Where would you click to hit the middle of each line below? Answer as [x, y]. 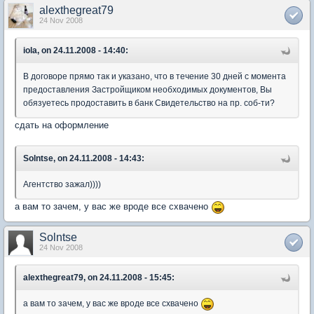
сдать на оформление [62, 125]
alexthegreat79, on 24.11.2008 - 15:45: [99, 277]
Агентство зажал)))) [62, 185]
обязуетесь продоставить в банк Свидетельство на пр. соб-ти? [149, 103]
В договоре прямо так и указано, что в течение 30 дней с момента [155, 77]
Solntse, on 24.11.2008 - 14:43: [84, 159]
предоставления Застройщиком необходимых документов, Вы [148, 90]
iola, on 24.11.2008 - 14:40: [76, 51]
